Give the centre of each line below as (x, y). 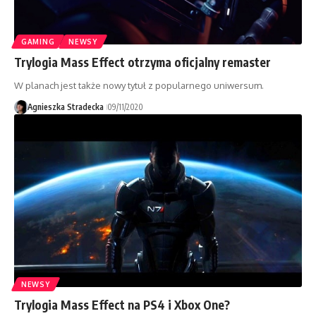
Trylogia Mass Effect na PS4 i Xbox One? (122, 304)
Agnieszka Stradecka (65, 107)
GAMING (38, 41)
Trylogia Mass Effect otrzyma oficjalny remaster (142, 62)
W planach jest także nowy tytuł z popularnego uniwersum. (139, 85)
